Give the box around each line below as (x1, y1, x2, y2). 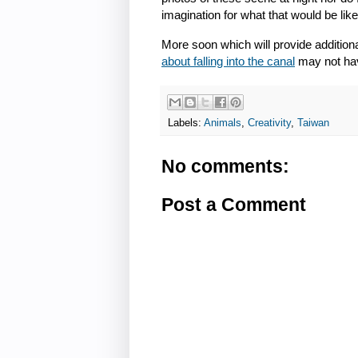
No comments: (161, 156, 289, 177)
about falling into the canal (161, 54, 295, 68)
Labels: (168, 117, 204, 129)
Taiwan (297, 117, 329, 129)
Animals (204, 117, 241, 129)
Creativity (248, 117, 291, 129)
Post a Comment (161, 194, 306, 216)
